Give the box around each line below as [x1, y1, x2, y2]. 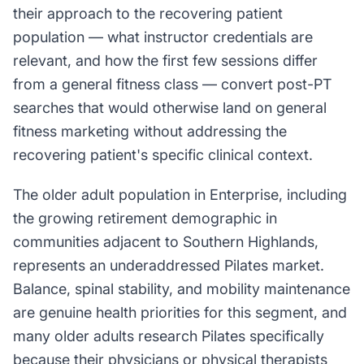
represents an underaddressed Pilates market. [13, 257, 324, 274]
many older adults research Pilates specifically [13, 327, 324, 344]
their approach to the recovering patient [13, 5, 283, 22]
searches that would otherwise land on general [13, 99, 327, 116]
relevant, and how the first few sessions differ [13, 52, 318, 69]
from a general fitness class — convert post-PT [13, 76, 331, 93]
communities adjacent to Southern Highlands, [13, 233, 318, 250]
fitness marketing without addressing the [13, 123, 287, 140]
